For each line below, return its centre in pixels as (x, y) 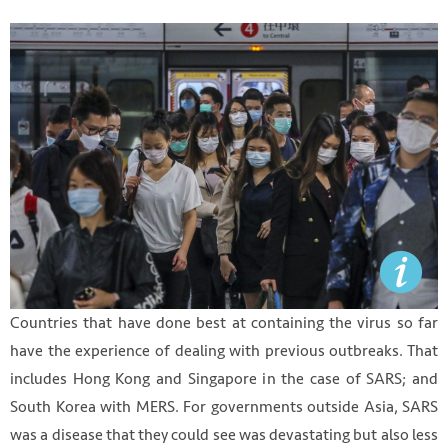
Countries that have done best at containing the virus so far (224, 322)
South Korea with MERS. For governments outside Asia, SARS (224, 406)
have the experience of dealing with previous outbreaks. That (224, 350)
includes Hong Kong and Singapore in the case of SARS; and (224, 378)
